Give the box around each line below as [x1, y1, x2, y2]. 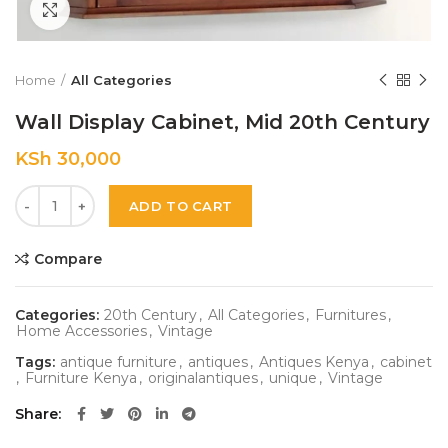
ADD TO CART [129, 198, 233, 214]
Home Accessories [16, 322, 147, 340]
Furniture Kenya [25, 369, 137, 387]
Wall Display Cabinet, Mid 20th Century [15, 110, 430, 134]
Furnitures [315, 306, 386, 324]
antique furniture [60, 353, 177, 371]
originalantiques [148, 369, 258, 387]
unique [269, 369, 317, 387]
